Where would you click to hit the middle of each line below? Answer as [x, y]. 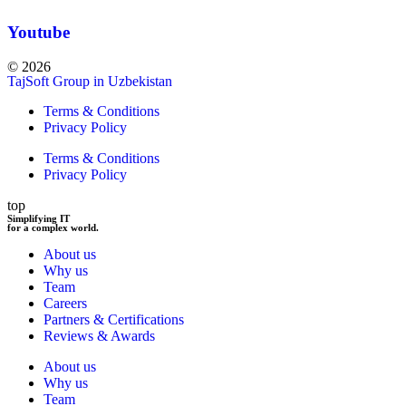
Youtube [39, 33]
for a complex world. [53, 228]
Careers [65, 304]
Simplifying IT [39, 219]
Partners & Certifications [114, 320]
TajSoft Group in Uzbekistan [90, 82]
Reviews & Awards [99, 336]
